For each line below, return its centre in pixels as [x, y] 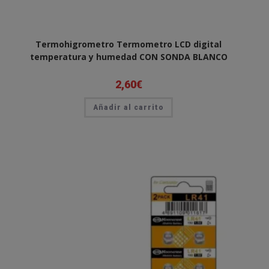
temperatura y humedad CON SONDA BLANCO [128, 56]
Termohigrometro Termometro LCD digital [128, 44]
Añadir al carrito [128, 107]
